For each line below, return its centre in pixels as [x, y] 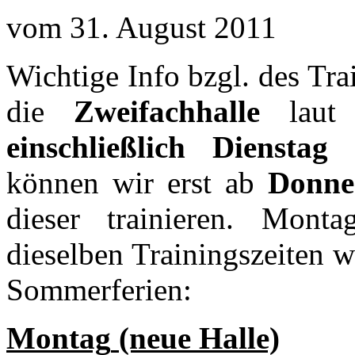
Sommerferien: [99, 289]
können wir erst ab [137, 182]
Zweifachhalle [166, 111]
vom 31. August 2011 [141, 27]
